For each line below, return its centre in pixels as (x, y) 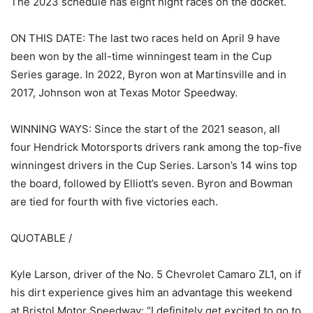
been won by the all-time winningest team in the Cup (141, 57)
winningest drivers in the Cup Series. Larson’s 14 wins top (154, 166)
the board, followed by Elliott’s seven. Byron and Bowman (152, 184)
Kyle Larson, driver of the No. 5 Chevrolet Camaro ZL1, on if (156, 275)
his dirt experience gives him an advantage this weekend (151, 293)
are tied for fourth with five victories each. (114, 202)
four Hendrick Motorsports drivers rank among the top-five (156, 147)
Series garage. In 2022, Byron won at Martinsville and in (148, 75)
